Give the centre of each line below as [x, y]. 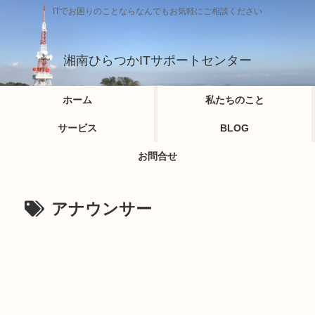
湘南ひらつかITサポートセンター [157, 60]
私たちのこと [234, 100]
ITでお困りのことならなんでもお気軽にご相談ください [157, 11]
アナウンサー [102, 209]
